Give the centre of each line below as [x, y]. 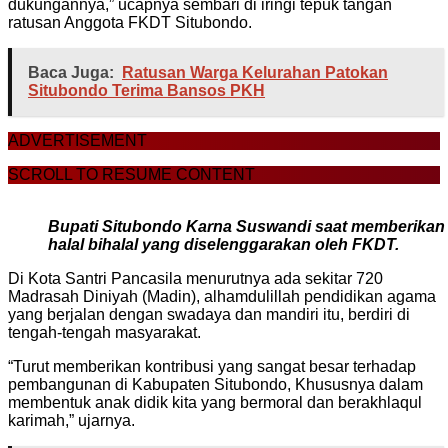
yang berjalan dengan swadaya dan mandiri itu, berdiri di [209, 314]
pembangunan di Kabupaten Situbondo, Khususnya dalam [215, 384]
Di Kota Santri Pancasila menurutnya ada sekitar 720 [195, 278]
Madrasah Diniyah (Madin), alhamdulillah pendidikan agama [222, 296]
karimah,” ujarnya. [71, 420]
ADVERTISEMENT [77, 140]
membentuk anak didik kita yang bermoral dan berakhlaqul [215, 402]
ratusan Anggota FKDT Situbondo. [130, 22]
